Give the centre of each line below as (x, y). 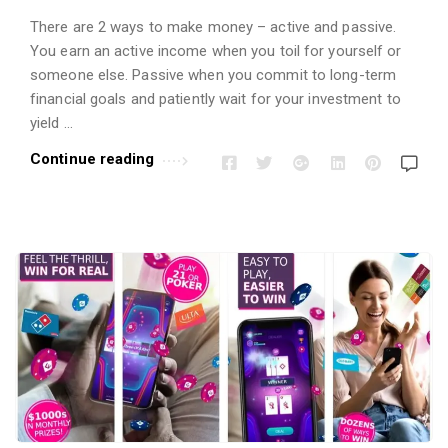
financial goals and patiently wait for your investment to (215, 98)
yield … (51, 122)
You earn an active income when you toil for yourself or (216, 50)
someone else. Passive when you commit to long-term (213, 74)
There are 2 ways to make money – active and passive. (213, 26)
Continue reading (92, 158)
